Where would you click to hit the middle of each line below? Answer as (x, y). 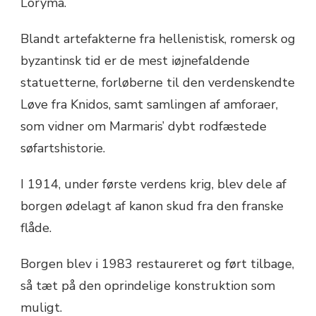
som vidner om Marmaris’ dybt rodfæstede (144, 127)
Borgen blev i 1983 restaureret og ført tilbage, (157, 264)
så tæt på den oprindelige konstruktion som (148, 286)
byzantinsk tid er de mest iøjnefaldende (135, 61)
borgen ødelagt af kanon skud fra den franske (152, 206)
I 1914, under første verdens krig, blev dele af (153, 184)
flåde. (36, 228)
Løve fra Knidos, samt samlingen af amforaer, (149, 105)
